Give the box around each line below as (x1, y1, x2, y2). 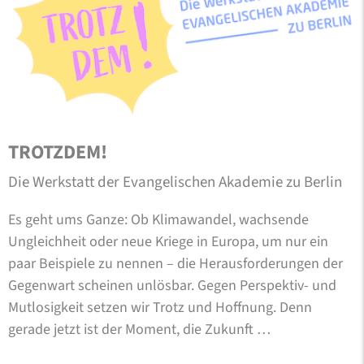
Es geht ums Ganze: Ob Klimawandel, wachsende (8, 210, 309, 231)
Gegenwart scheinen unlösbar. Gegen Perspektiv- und (8, 275, 336, 297)
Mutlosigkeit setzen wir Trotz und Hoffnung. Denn (8, 297, 312, 318)
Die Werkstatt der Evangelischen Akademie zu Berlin (8, 171, 342, 194)
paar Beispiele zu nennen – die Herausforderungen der (8, 253, 343, 275)
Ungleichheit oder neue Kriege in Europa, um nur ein (8, 232, 328, 253)
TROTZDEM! (8, 138, 107, 167)
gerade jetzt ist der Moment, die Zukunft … (8, 319, 271, 340)
